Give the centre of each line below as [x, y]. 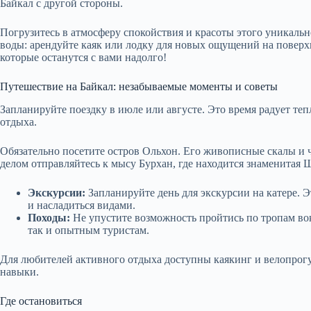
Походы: [49, 217]
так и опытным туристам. [89, 230]
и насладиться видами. [82, 205]
